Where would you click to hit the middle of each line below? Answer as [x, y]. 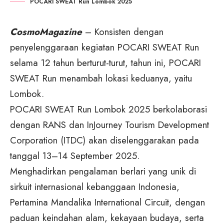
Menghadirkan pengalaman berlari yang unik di [103, 171]
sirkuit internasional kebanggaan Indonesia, [95, 187]
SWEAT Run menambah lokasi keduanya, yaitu [101, 78]
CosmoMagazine [46, 32]
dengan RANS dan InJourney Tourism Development [109, 125]
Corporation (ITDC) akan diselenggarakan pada [104, 140]
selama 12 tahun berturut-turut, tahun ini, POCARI [105, 63]
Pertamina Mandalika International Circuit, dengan [107, 202]
